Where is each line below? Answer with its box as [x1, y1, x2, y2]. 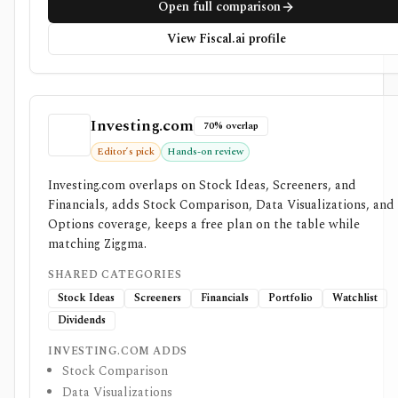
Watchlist [332, 290, 378, 306]
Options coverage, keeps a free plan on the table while [48, 215, 360, 234]
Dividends [58, 312, 106, 329]
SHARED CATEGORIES [48, 267, 182, 283]
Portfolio [268, 290, 313, 306]
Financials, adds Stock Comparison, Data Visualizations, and [48, 195, 394, 214]
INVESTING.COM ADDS [48, 343, 187, 360]
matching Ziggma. [48, 235, 147, 253]
